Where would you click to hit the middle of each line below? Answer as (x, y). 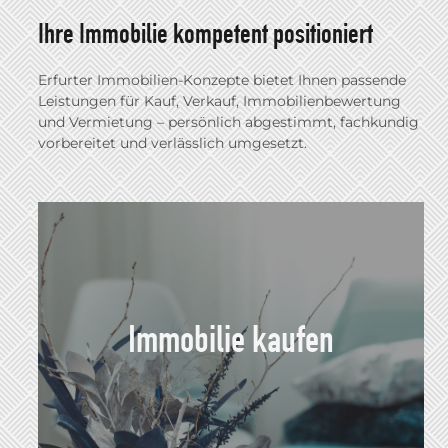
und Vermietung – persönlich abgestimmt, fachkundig (228, 121)
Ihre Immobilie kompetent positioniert (205, 32)
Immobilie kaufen (231, 338)
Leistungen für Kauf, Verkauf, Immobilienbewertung (219, 100)
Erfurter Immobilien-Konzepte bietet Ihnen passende (222, 79)
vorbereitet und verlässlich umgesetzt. (172, 142)
